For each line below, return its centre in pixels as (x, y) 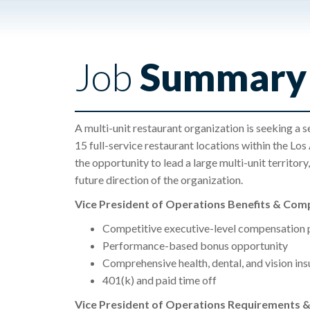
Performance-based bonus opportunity (195, 246)
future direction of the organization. (158, 180)
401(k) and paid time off (159, 280)
